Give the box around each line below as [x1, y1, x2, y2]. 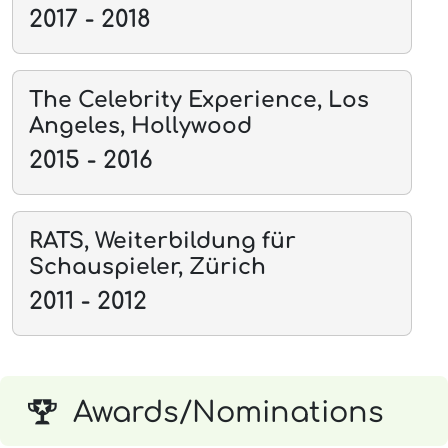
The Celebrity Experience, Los [29, 87, 369, 112]
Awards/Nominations [73, 396, 384, 429]
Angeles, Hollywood [29, 113, 252, 138]
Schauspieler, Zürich [29, 254, 266, 279]
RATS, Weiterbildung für [29, 228, 296, 253]
